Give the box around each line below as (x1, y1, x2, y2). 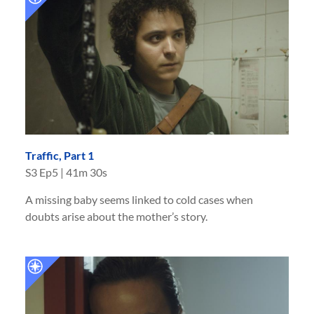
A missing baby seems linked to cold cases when (25, 193, 253, 207)
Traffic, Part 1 (25, 149, 94, 163)
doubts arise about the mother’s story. (25, 210, 207, 224)
